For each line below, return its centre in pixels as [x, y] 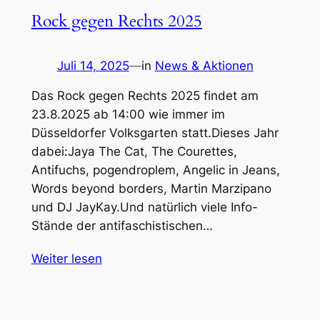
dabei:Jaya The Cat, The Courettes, [134, 152]
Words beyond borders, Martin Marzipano [151, 189]
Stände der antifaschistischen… [122, 226]
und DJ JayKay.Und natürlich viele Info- [144, 207]
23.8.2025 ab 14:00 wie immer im [128, 115]
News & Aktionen [204, 65]
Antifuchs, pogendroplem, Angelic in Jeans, [155, 170]
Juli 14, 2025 [93, 65]
